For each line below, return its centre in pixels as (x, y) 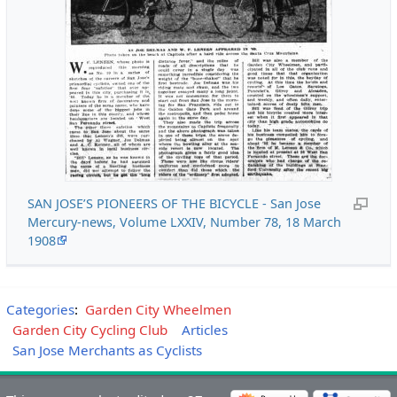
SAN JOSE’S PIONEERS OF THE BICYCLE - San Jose (174, 204)
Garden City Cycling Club (90, 329)
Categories (40, 309)
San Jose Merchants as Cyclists (108, 350)
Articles (204, 329)
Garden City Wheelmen (158, 309)
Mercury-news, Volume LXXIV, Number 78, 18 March (184, 222)
